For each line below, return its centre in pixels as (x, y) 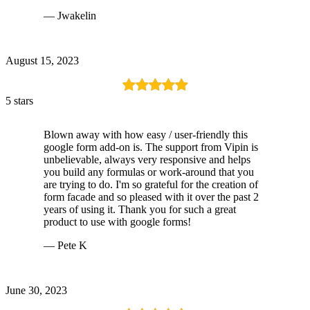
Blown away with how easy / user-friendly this (146, 134)
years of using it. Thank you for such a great (140, 209)
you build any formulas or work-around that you (149, 172)
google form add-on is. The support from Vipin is (151, 147)
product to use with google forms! (117, 221)
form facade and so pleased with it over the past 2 (151, 197)
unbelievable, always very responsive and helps (147, 159)
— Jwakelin (70, 15)
